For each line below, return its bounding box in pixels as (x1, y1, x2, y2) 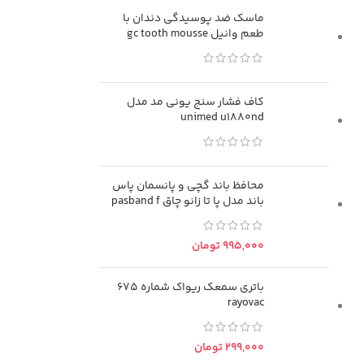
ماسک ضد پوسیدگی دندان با (123, 10, 265, 28)
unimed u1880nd (180, 109, 265, 127)
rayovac (227, 294, 265, 312)
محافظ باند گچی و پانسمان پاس (112, 177, 265, 195)
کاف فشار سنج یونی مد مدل (127, 93, 265, 111)
